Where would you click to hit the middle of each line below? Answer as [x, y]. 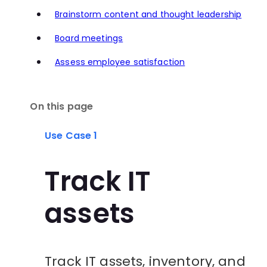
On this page [62, 106]
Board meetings [89, 38]
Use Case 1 [71, 136]
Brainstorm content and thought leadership [148, 15]
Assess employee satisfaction [120, 62]
